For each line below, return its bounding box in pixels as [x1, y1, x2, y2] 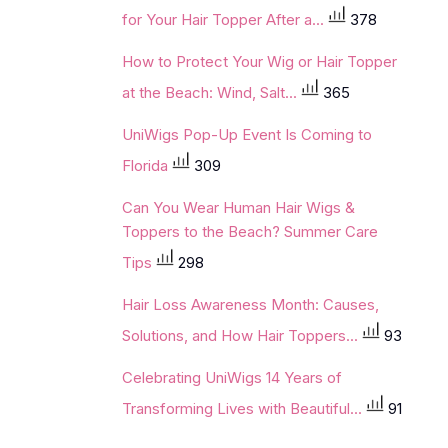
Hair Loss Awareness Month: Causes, [122, 295, 379, 314]
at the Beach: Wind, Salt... [122, 82, 301, 102]
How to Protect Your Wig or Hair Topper [122, 52, 397, 71]
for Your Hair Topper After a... [122, 9, 328, 29]
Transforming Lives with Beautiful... [122, 398, 366, 418]
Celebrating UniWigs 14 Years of [122, 368, 342, 387]
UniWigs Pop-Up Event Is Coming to [122, 125, 372, 144]
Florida [122, 155, 172, 175]
